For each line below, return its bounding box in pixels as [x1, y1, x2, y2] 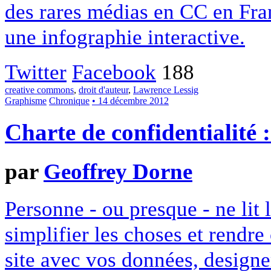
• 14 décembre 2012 [92, 95, 169, 106]
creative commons [5, 84, 74, 95]
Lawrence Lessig [133, 84, 198, 95]
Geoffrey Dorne [44, 158, 192, 184]
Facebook [72, 59, 156, 84]
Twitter [5, 59, 67, 84]
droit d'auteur [79, 84, 128, 95]
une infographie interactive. [5, 24, 245, 49]
